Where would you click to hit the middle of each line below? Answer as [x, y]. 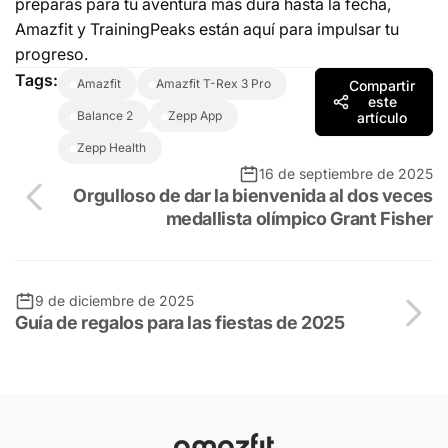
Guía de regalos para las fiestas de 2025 [180, 323]
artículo [382, 118]
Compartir [382, 86]
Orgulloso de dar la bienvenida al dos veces [253, 196]
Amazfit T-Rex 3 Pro [217, 84]
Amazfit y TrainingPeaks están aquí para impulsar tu [207, 29]
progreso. [51, 54]
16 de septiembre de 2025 [346, 174]
